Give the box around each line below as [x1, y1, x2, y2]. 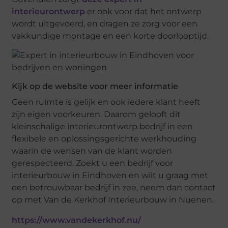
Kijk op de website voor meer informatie [12, 81, 179, 92]
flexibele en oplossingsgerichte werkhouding [12, 134, 197, 144]
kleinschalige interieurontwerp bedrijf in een [12, 122, 193, 132]
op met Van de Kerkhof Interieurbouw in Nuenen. [12, 195, 214, 205]
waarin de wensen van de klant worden [12, 146, 173, 156]
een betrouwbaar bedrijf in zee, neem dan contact [12, 183, 216, 193]
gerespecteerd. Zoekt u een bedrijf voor [12, 158, 174, 168]
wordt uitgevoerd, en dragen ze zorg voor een [12, 18, 198, 28]
